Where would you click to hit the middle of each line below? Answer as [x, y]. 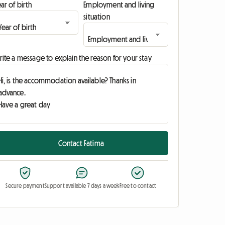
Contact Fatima [81, 143]
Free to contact [138, 186]
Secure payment [25, 186]
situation [97, 17]
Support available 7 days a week [82, 186]
